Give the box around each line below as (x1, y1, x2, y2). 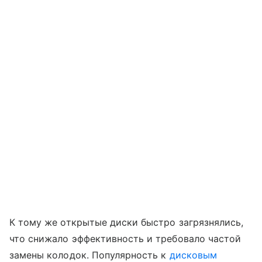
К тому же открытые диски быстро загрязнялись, (9, 216, 244, 228)
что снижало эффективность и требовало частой (9, 232, 242, 244)
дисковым (169, 249, 217, 261)
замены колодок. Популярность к (9, 249, 170, 261)
